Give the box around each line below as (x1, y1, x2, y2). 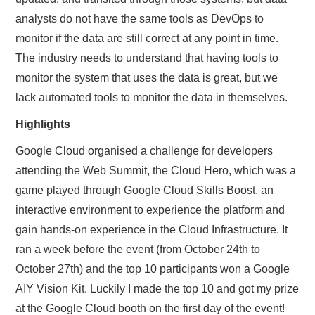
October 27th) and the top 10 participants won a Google (15, 262, 290, 275)
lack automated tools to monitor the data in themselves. (15, 91, 288, 103)
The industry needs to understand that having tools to (15, 51, 279, 64)
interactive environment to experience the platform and (15, 203, 285, 216)
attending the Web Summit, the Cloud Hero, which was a (15, 164, 297, 176)
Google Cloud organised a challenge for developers (15, 144, 274, 157)
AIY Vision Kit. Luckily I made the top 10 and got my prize (15, 282, 300, 295)
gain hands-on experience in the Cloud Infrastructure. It (15, 223, 288, 236)
